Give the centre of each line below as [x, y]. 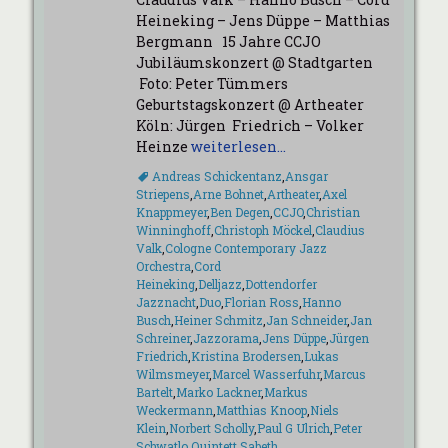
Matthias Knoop [261, 410]
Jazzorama [225, 338]
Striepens [162, 194]
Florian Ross [261, 302]
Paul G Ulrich [293, 428]
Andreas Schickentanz [216, 176]
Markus [285, 392]
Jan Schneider [306, 320]
